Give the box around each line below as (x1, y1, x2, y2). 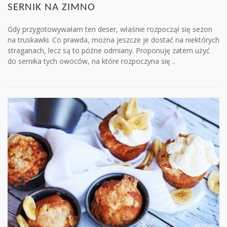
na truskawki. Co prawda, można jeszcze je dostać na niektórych (8, 35, 219, 45)
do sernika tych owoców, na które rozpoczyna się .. (8, 56, 175, 66)
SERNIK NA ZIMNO (8, 2, 95, 13)
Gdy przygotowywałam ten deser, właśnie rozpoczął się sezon (8, 24, 212, 34)
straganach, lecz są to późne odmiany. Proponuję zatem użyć (8, 46, 210, 56)
